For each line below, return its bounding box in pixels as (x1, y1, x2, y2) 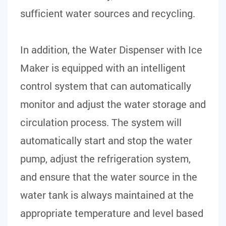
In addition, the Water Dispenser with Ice (20, 43, 202, 56)
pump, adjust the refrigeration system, (20, 152, 191, 165)
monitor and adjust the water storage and (20, 97, 206, 110)
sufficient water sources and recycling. (20, 7, 195, 20)
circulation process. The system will (20, 116, 182, 129)
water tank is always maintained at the (20, 188, 194, 201)
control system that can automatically (20, 79, 191, 92)
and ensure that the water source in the (20, 170, 197, 183)
